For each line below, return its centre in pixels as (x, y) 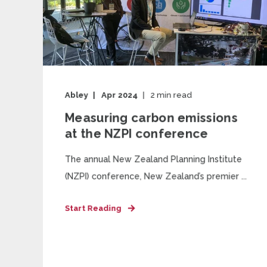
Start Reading (93, 208)
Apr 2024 (120, 95)
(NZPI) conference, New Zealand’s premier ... (156, 176)
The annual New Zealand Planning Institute (153, 159)
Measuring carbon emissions (151, 118)
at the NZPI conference (136, 133)
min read (174, 95)
